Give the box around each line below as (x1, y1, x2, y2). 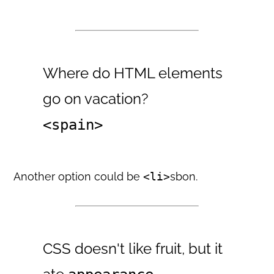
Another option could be (13, 169, 144, 183)
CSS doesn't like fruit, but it (43, 239, 223, 257)
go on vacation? (43, 89, 149, 108)
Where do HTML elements (43, 64, 223, 82)
